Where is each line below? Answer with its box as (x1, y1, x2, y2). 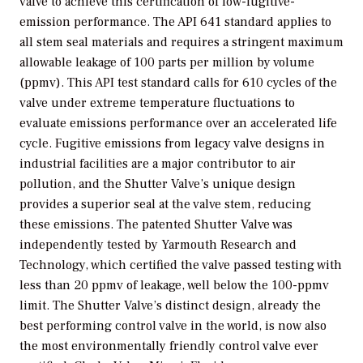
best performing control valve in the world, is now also (19, 318, 327, 335)
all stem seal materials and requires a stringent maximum (19, 34, 344, 51)
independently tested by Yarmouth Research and (19, 237, 297, 254)
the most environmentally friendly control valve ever (19, 338, 318, 355)
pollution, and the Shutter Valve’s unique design (19, 176, 296, 193)
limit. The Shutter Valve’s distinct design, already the (19, 297, 321, 314)
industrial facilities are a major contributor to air (19, 156, 296, 173)
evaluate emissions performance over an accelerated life (19, 115, 337, 132)
